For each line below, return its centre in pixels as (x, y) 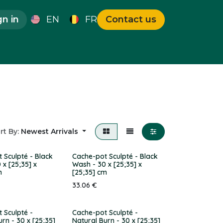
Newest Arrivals (50, 131)
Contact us (131, 19)
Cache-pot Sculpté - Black (115, 156)
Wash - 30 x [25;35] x (107, 164)
